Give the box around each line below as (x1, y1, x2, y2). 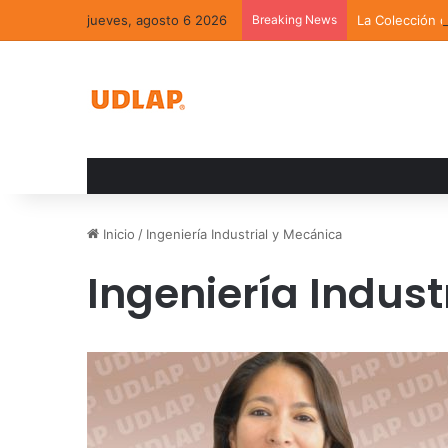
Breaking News (252, 12, 337, 27)
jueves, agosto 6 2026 (87, 12, 227, 28)
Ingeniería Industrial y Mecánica (146, 226, 342, 242)
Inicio (99, 226, 135, 242)
